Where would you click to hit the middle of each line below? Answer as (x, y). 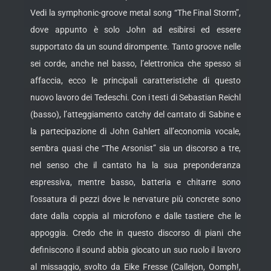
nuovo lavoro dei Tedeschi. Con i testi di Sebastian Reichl (135, 98)
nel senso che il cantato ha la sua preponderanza (135, 165)
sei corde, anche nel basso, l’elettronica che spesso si (135, 64)
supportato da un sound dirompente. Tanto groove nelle (135, 47)
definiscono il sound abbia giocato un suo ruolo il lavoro (135, 250)
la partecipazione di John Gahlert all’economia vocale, (135, 132)
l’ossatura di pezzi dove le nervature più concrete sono (135, 199)
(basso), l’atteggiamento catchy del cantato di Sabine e (135, 115)
